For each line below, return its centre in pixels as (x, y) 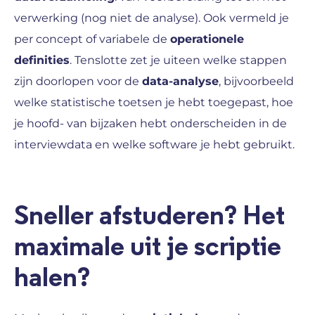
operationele (207, 39)
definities (42, 60)
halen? (52, 278)
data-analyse (180, 82)
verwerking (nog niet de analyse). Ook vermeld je (152, 18)
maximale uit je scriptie (148, 247)
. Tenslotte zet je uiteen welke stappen (178, 60)
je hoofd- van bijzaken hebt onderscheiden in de (150, 124)
